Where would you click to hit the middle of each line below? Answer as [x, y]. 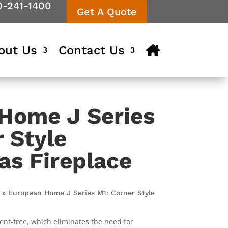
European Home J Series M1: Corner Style [81, 193]
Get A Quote [107, 12]
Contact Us [91, 50]
